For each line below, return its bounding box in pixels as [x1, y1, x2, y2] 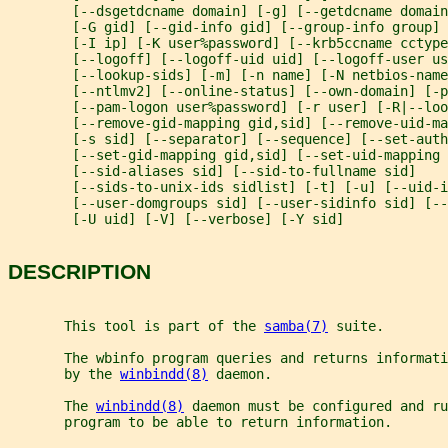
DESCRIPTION [8, 260, 151, 284]
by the [8, 365, 120, 382]
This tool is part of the [8, 317, 264, 334]
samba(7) [264, 317, 328, 334]
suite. [328, 317, 384, 334]
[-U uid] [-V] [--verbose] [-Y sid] [8, 210, 344, 227]
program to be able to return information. [8, 413, 392, 430]
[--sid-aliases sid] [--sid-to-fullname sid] [8, 162, 416, 179]
